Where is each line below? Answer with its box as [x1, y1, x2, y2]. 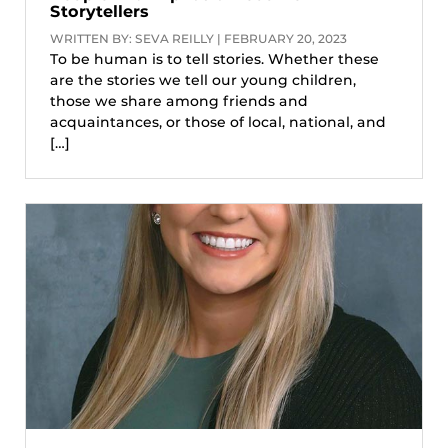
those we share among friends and [50, 91, 308, 110]
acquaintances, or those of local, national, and [50, 112, 386, 131]
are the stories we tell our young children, [50, 70, 356, 89]
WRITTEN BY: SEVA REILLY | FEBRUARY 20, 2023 [50, 30, 347, 46]
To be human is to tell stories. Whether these [50, 49, 379, 68]
